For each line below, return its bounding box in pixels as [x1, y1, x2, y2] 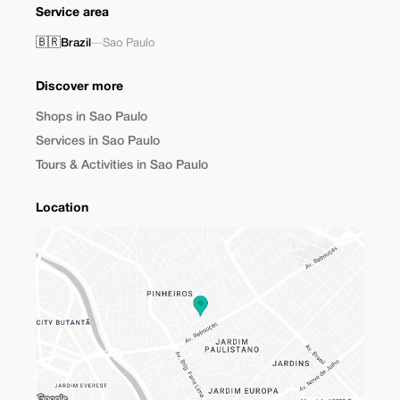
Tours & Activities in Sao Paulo [36, 160, 208, 171]
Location [36, 203, 88, 214]
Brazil [61, 38, 91, 48]
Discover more [36, 81, 123, 93]
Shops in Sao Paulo [36, 112, 147, 123]
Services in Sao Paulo [36, 136, 160, 147]
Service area [36, 7, 109, 19]
